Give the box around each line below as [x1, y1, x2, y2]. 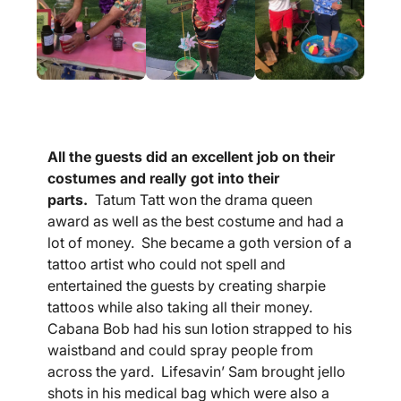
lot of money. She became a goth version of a [47, 233, 352, 252]
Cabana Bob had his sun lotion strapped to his [47, 319, 352, 337]
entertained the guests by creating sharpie [47, 276, 326, 294]
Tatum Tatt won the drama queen [91, 190, 312, 209]
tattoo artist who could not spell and [47, 254, 286, 273]
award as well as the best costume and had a [47, 211, 344, 230]
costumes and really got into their [47, 168, 279, 187]
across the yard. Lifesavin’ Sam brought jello [47, 362, 346, 380]
